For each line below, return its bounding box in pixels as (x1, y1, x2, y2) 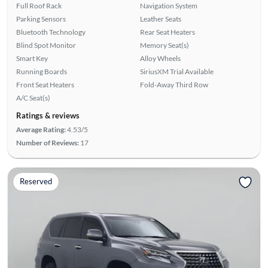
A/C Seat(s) (16, 93, 50, 102)
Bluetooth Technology (16, 27, 86, 36)
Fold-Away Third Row (140, 80, 208, 89)
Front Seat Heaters (16, 80, 74, 89)
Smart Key (16, 53, 48, 63)
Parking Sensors (16, 14, 66, 23)
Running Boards (16, 66, 67, 76)
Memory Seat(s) (140, 40, 189, 50)
